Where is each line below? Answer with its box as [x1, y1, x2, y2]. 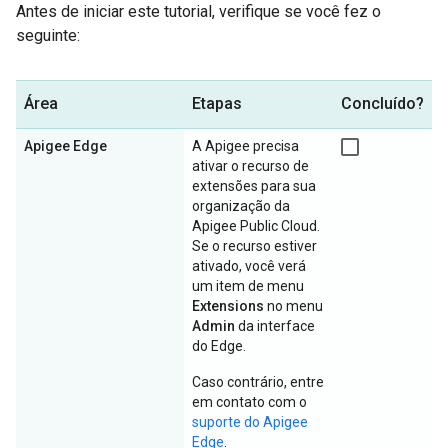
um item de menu [192, 278, 304, 294]
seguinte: [16, 26, 80, 45]
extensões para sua [192, 178, 316, 194]
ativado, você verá [192, 258, 306, 274]
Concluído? [341, 94, 424, 113]
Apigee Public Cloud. [192, 218, 320, 234]
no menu [264, 298, 323, 314]
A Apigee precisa [192, 138, 299, 154]
